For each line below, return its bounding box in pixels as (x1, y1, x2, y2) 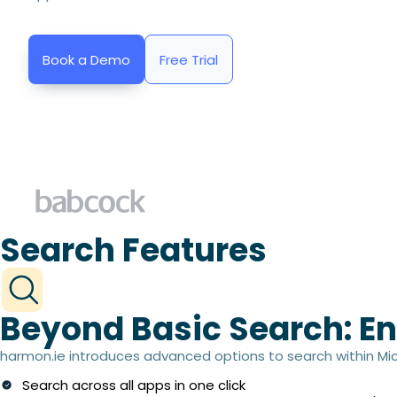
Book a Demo (43, 50, 130, 69)
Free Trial (160, 50, 218, 69)
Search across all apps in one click (22, 375, 245, 394)
